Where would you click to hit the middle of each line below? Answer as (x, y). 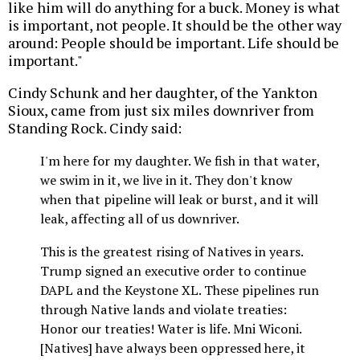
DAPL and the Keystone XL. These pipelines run (180, 290)
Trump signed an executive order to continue (173, 270)
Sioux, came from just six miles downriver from (161, 110)
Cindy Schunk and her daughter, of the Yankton (163, 93)
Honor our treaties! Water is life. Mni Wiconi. (171, 328)
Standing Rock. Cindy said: (95, 128)
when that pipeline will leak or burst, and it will (179, 200)
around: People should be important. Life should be (174, 43)
